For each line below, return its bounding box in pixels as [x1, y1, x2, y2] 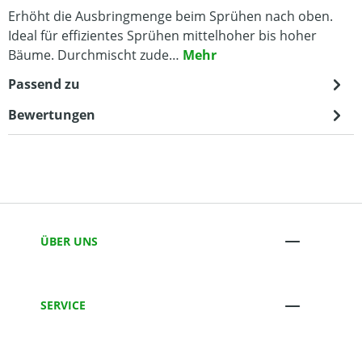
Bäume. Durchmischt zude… [8, 46, 183, 65]
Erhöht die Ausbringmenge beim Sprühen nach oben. [8, 7, 333, 26]
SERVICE [40, 297, 86, 314]
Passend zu [8, 75, 80, 94]
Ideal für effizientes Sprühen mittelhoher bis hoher [8, 27, 317, 45]
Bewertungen [8, 106, 95, 124]
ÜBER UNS [40, 233, 98, 249]
